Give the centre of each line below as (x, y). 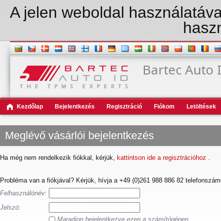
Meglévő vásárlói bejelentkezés (79, 135)
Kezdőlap (30, 107)
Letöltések (201, 107)
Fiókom (164, 107)
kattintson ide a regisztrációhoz (163, 158)
